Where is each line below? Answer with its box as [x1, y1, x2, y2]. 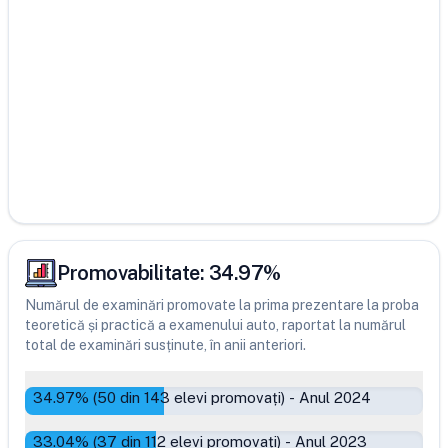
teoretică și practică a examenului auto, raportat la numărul [25, 317, 406, 333]
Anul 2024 [299, 389, 371, 406]
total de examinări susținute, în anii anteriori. [25, 337, 306, 353]
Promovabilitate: [57, 261, 209, 285]
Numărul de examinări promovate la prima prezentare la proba [25, 297, 419, 313]
